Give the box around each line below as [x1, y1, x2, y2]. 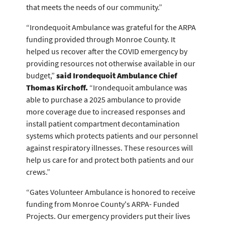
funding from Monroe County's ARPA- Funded [26, 199, 179, 209]
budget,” [26, 70, 56, 80]
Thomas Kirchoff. [26, 82, 88, 92]
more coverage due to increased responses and [26, 106, 185, 117]
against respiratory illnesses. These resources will [26, 143, 193, 153]
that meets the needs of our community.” [26, 2, 162, 12]
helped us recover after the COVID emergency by [26, 46, 187, 56]
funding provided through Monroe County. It [26, 34, 175, 44]
